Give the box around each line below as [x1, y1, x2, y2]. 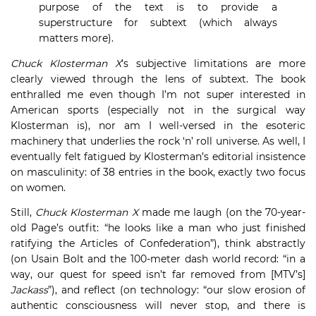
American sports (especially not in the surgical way [11, 104, 305, 116]
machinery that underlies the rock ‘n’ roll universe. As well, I [11, 135, 305, 147]
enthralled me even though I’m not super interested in [11, 88, 305, 101]
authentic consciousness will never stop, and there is [11, 299, 305, 312]
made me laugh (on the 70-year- [138, 206, 306, 219]
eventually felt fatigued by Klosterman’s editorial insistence [11, 150, 305, 163]
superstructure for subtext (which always [39, 16, 277, 29]
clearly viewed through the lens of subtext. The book [11, 73, 305, 85]
